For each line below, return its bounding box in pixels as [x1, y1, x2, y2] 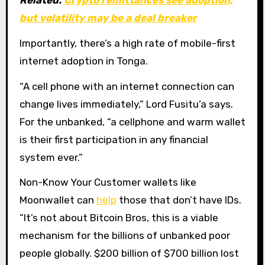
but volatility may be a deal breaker [19, 12, 197, 24]
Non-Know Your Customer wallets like [19, 176, 196, 189]
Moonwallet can [19, 194, 96, 206]
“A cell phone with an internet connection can [19, 80, 234, 92]
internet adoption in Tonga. [19, 54, 148, 67]
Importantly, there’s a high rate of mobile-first [19, 37, 235, 49]
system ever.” [19, 151, 83, 163]
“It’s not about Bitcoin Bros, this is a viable [19, 212, 218, 224]
